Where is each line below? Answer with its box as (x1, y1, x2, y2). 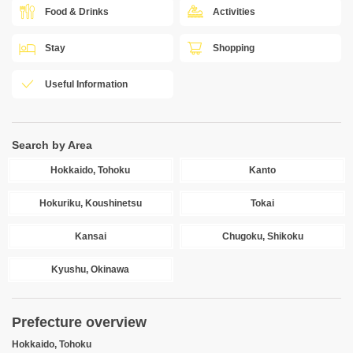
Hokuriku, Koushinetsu (39, 198, 142, 209)
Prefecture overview (12, 314, 147, 330)
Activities (213, 6, 256, 17)
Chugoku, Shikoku (221, 231, 303, 242)
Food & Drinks (45, 6, 109, 17)
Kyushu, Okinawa (51, 264, 130, 275)
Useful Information (45, 79, 128, 90)
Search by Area (12, 139, 92, 151)
